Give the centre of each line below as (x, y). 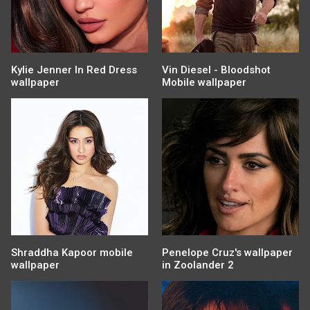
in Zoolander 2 (198, 265)
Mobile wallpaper (204, 83)
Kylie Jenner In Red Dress (74, 70)
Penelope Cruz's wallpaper (227, 253)
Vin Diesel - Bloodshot (216, 70)
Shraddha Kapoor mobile (72, 253)
